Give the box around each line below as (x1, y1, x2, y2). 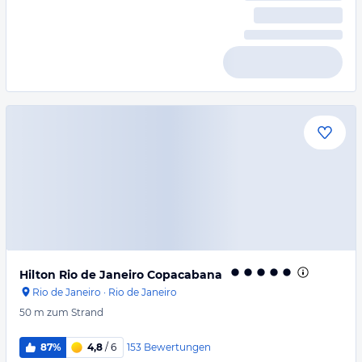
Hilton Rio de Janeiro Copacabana (19, 267, 222, 282)
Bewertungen (143, 340, 211, 353)
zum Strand (47, 306, 103, 318)
